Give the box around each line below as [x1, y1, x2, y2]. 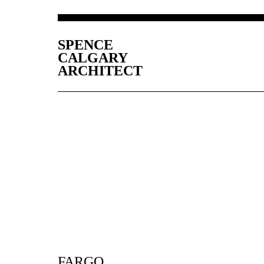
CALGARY [58, 49, 128, 65]
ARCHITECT [58, 62, 143, 78]
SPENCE [58, 37, 113, 52]
